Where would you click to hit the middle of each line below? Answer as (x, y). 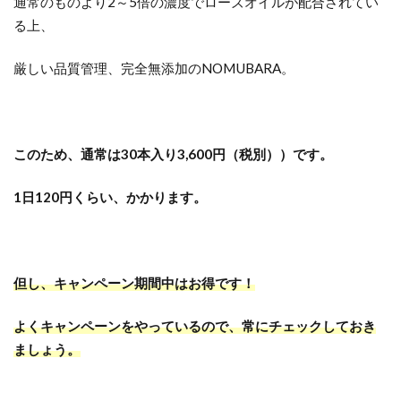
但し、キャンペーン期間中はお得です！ (134, 283)
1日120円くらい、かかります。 (110, 197)
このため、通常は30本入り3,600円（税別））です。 (173, 154)
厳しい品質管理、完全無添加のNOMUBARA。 (154, 68)
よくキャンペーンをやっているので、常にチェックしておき (195, 326)
